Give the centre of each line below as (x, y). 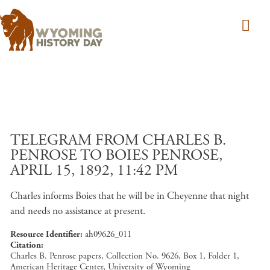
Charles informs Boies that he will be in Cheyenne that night (130, 196)
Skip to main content (176, 130)
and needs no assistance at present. (79, 211)
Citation (26, 245)
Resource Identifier (45, 234)
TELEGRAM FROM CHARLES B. (118, 140)
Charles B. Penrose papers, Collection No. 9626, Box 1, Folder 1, (125, 256)
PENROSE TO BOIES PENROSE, (116, 155)
